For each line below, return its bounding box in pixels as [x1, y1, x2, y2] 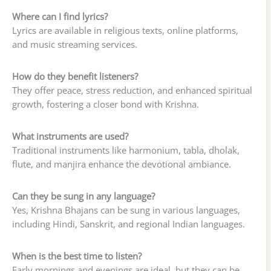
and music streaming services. [12, 38, 137, 51]
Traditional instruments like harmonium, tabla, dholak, [12, 144, 240, 157]
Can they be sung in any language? [12, 189, 155, 202]
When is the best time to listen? [12, 249, 142, 262]
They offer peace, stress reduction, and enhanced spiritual [12, 84, 252, 97]
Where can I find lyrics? [12, 10, 108, 23]
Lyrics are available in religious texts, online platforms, [12, 24, 238, 37]
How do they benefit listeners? [12, 70, 138, 83]
